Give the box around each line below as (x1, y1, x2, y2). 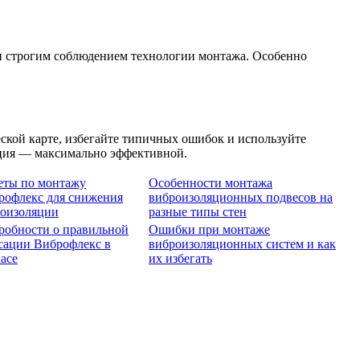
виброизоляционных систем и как (149, 237, 336, 252)
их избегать (149, 252, 212, 266)
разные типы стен (149, 205, 247, 219)
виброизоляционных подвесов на (149, 190, 333, 205)
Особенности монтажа (149, 176, 272, 190)
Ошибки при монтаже (149, 223, 270, 237)
